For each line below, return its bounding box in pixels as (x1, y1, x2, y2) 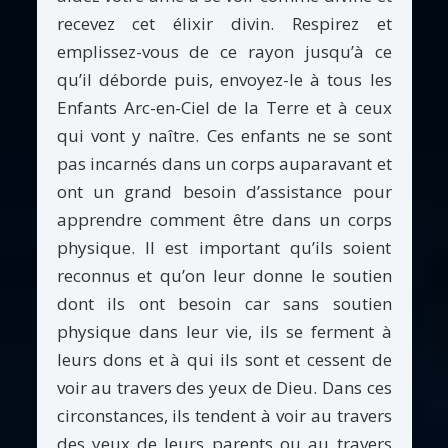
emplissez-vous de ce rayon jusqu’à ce (56, 39, 392, 63)
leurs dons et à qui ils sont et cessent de (56, 347, 392, 371)
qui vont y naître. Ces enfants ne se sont (56, 123, 392, 147)
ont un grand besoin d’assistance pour (56, 179, 392, 203)
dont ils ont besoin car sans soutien (56, 291, 392, 315)
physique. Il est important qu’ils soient (56, 235, 392, 259)
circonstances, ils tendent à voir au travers (56, 403, 392, 427)
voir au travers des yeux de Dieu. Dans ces (56, 375, 392, 399)
